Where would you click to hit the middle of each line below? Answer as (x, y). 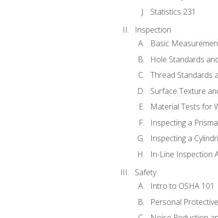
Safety (145, 172)
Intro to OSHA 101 (182, 186)
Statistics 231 (173, 11)
